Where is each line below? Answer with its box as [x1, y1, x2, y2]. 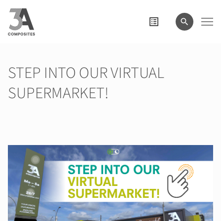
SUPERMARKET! [8, 82, 109, 105]
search [9, 3, 30, 14]
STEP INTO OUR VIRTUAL [8, 62, 164, 84]
